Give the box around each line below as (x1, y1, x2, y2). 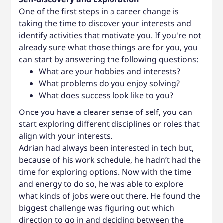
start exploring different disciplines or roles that (19, 118, 200, 129)
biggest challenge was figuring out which (19, 202, 175, 213)
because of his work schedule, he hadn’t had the (19, 154, 201, 165)
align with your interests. (19, 130, 113, 141)
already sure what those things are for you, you (19, 41, 198, 53)
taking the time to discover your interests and (19, 17, 192, 29)
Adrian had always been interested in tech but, (19, 142, 194, 153)
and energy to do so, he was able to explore (19, 178, 184, 189)
